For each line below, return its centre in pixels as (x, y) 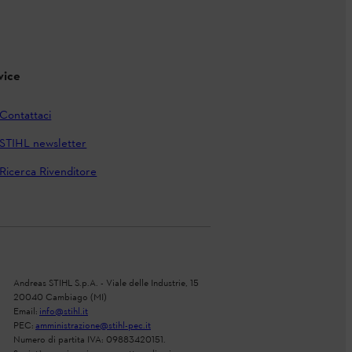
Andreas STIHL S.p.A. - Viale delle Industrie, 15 (106, 284)
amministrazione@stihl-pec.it (93, 326)
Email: (26, 312)
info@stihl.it (64, 312)
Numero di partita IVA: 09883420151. (90, 341)
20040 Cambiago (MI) (60, 298)
